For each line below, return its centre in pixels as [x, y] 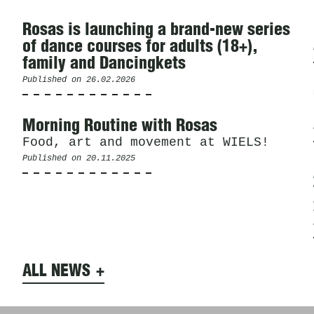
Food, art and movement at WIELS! [146, 142]
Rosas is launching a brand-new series [156, 30]
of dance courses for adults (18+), [140, 47]
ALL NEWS [56, 271]
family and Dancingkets [104, 63]
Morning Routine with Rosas [120, 126]
